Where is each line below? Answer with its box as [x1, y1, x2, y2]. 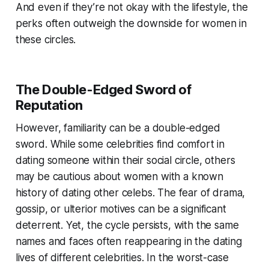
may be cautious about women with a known [15, 171, 223, 183]
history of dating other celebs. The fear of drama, [15, 187, 246, 199]
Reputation [15, 97, 83, 113]
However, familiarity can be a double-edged [15, 122, 220, 134]
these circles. [15, 34, 76, 46]
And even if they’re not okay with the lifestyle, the [15, 1, 248, 14]
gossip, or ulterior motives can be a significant [15, 203, 226, 216]
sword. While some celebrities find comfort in [15, 138, 225, 151]
